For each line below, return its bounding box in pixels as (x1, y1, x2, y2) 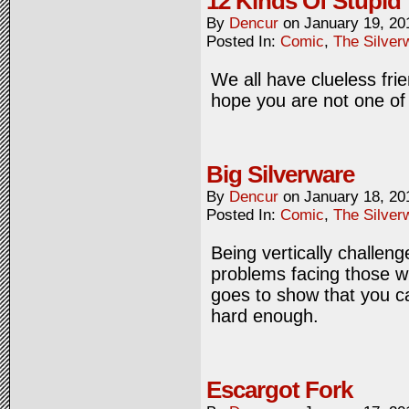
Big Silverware (206, 161, 354, 188)
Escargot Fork (206, 376, 352, 404)
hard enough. (211, 306, 319, 326)
